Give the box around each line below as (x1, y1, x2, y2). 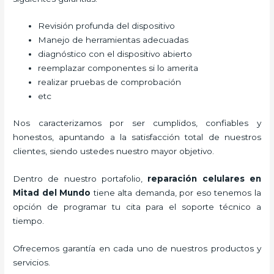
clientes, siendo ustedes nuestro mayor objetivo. (13, 146, 215, 156)
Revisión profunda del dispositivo (38, 21, 176, 31)
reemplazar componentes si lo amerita (38, 63, 199, 73)
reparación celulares (147, 173, 245, 183)
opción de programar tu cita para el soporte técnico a (13, 201, 261, 212)
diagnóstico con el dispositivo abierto (38, 49, 193, 59)
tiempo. (13, 215, 45, 226)
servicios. (13, 257, 51, 267)
